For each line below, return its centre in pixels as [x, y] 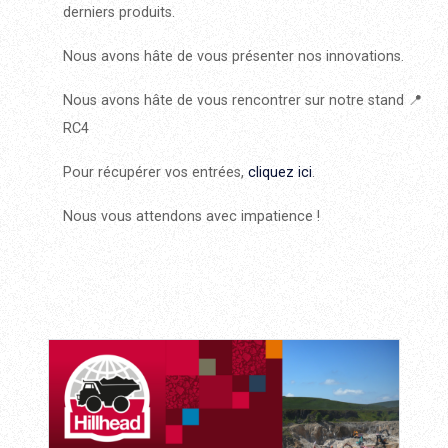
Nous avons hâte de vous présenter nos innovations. [233, 56]
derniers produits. [119, 12]
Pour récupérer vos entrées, [155, 172]
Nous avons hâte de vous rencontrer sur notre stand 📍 [242, 100]
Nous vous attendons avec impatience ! [191, 216]
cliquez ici [280, 172]
